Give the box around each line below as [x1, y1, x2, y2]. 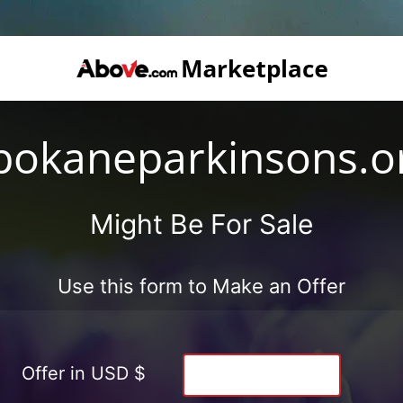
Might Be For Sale [90, 207, 313, 240]
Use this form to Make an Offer [58, 273, 345, 298]
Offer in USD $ [22, 362, 146, 384]
